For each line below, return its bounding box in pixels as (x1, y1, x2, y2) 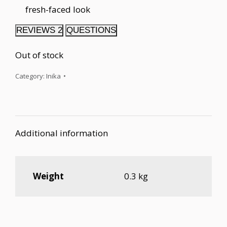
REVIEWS (16, 25, 58, 35)
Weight (33, 170, 64, 182)
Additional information (15, 127, 108, 139)
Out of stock (15, 49, 63, 61)
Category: (15, 71, 46, 81)
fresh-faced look (25, 4, 90, 15)
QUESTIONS (66, 25, 116, 35)
